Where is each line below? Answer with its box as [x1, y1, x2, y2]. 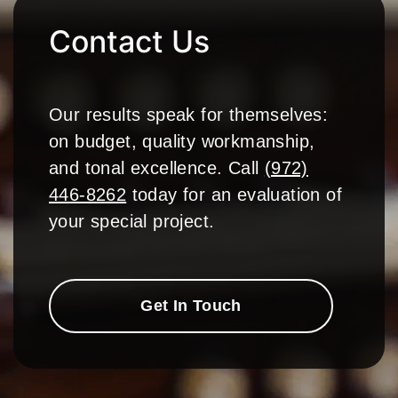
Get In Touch [140, 297, 242, 314]
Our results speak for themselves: [49, 105, 329, 124]
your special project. [49, 211, 215, 231]
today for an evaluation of [126, 185, 343, 204]
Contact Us [49, 23, 210, 60]
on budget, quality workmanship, [49, 131, 315, 151]
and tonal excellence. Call [49, 158, 265, 178]
